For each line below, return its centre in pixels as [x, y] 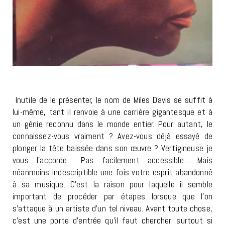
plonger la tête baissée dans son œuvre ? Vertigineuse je [113, 148]
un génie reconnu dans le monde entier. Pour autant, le [113, 124]
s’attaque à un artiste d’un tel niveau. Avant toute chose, [113, 209]
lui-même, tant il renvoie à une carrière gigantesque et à [113, 112]
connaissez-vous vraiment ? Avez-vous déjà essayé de [113, 136]
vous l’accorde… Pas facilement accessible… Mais [113, 160]
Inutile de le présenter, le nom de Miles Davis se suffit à [113, 100]
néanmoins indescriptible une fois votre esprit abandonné [113, 173]
